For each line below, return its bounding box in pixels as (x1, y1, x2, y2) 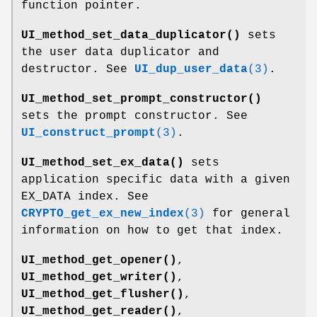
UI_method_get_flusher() (21, 287, 184, 301)
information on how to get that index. (21, 224, 283, 237)
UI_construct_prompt (21, 126, 156, 139)
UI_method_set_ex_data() (21, 156, 184, 169)
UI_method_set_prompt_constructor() (21, 92, 262, 105)
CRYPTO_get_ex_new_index (21, 207, 184, 220)
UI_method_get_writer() (21, 270, 177, 284)
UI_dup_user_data (134, 62, 248, 76)
